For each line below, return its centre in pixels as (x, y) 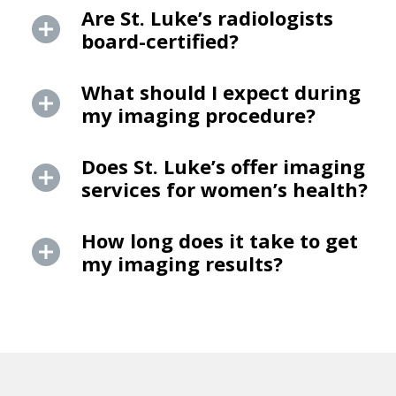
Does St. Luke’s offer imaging (223, 167)
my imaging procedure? (198, 115)
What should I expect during (221, 92)
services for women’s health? (225, 190)
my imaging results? (182, 264)
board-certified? (160, 41)
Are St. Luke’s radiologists (207, 18)
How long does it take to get (220, 241)
